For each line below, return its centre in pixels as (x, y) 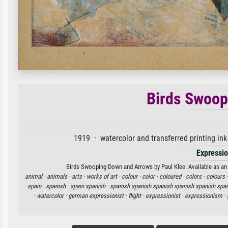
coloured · (172, 176)
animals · (59, 176)
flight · (137, 195)
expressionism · (206, 195)
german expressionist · (98, 195)
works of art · (104, 176)
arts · (79, 176)
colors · (196, 176)
